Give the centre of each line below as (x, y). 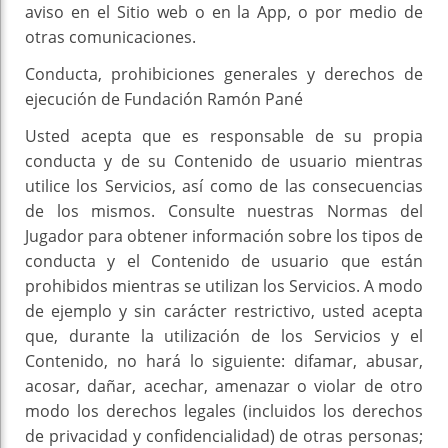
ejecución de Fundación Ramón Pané (164, 99)
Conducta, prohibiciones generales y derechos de (224, 74)
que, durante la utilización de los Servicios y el (224, 336)
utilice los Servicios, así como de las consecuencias (224, 186)
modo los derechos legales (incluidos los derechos (224, 411)
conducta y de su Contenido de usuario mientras (224, 161)
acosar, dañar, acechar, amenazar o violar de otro (224, 386)
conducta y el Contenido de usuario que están (224, 261)
